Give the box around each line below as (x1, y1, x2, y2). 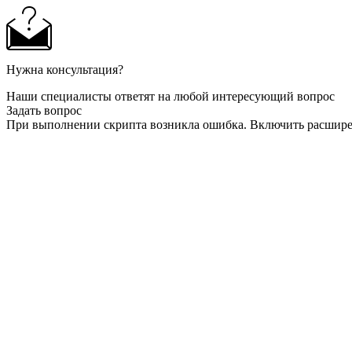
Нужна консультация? (6, 63, 123, 76)
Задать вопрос (6, 104, 82, 117)
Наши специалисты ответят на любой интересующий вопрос (6, 90, 335, 103)
